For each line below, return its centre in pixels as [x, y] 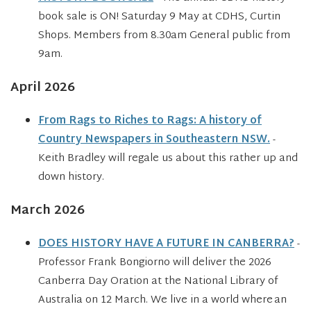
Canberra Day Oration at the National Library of [158, 282]
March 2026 [48, 211]
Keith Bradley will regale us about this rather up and [168, 159]
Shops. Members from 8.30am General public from [164, 36]
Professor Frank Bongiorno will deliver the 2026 [155, 263]
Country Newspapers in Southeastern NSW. [154, 140]
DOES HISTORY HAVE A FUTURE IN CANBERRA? [166, 244]
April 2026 [43, 88]
